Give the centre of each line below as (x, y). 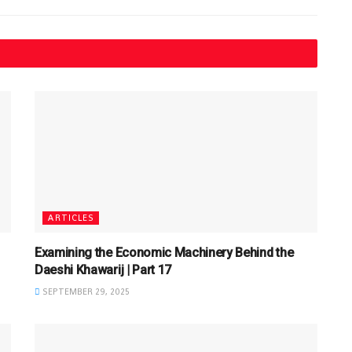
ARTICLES (71, 217)
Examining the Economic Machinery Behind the (164, 252)
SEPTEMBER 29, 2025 (85, 291)
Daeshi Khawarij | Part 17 (103, 269)
